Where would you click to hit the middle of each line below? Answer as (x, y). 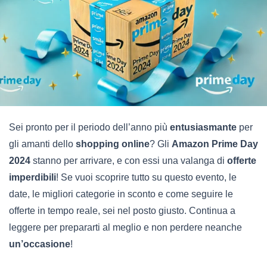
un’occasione (40, 244)
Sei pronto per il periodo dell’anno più (89, 127)
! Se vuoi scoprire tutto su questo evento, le (146, 177)
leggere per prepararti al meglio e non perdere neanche (125, 227)
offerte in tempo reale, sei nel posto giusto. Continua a (122, 210)
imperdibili (32, 177)
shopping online (113, 144)
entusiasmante (203, 127)
